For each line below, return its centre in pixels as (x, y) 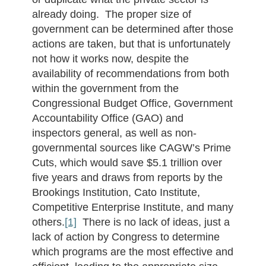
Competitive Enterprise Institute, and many (132, 207)
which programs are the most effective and (132, 252)
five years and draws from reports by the (127, 178)
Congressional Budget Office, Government (132, 103)
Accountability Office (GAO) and (107, 118)
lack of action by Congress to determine (126, 237)
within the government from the (105, 88)
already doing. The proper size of (111, 14)
